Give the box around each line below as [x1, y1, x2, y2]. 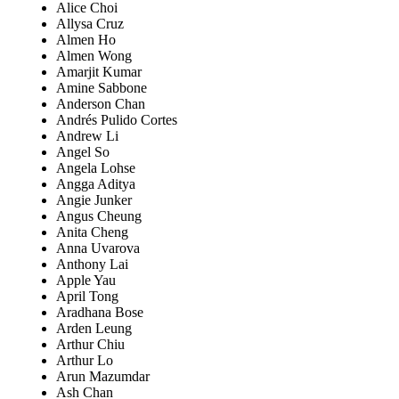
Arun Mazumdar [56, 369, 150, 385]
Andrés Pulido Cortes [56, 112, 177, 128]
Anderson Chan [56, 96, 145, 112]
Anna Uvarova [56, 240, 140, 256]
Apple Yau [56, 273, 116, 289]
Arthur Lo [56, 353, 113, 369]
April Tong [56, 289, 118, 305]
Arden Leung [56, 321, 132, 337]
